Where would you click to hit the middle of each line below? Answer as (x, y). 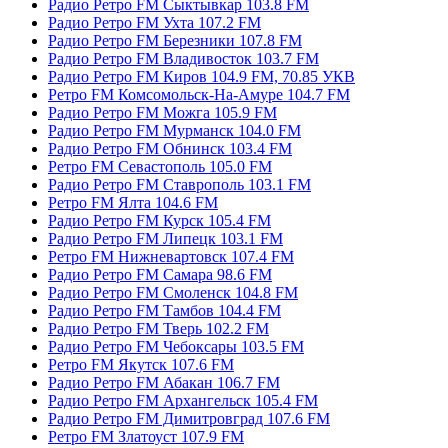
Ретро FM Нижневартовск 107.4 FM (171, 256)
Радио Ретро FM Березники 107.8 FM (175, 40)
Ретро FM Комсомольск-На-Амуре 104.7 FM (199, 94)
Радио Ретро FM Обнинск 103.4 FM (170, 148)
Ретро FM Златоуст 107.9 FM (146, 436)
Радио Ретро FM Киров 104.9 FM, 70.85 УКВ (201, 76)
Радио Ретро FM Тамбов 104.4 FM (164, 310)
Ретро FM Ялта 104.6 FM (133, 202)
